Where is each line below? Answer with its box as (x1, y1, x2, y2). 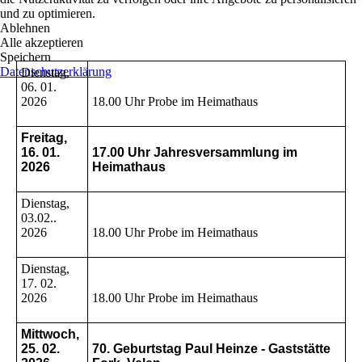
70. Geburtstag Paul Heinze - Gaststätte (92, 342, 330, 356)
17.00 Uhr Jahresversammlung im (92, 145, 297, 160)
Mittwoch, (21, 327, 79, 342)
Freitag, (21, 131, 67, 145)
